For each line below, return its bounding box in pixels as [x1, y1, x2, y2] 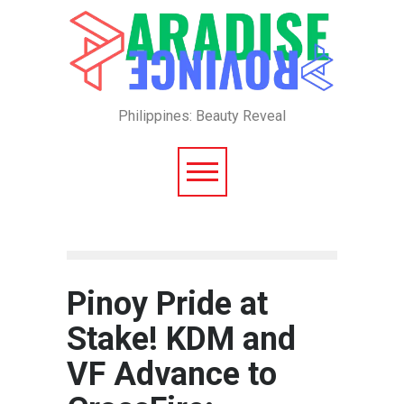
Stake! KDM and [67, 320, 296, 359]
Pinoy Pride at [67, 285, 268, 324]
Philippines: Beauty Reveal [118, 107, 286, 125]
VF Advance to [67, 355, 277, 394]
